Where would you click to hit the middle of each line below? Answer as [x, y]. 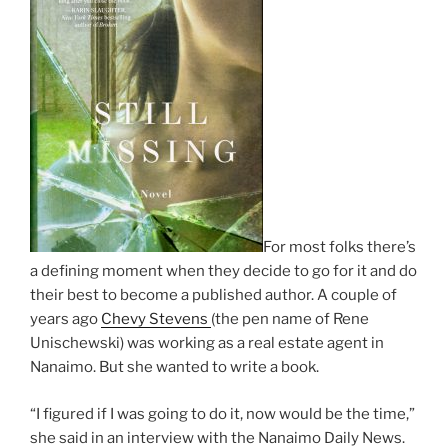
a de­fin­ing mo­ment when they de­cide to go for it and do [223, 271]
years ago [65, 319]
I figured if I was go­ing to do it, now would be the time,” [225, 413]
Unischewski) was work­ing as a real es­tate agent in [207, 343]
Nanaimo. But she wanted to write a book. [176, 367]
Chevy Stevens [156, 319]
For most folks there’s [339, 247]
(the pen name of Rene [290, 319]
